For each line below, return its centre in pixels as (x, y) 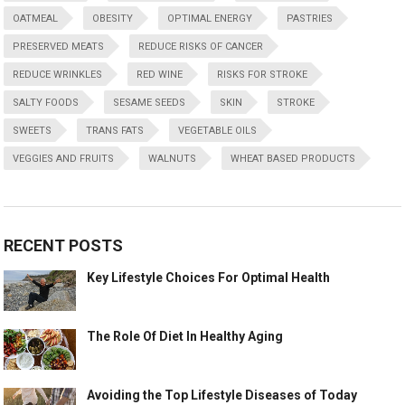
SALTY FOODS (46, 103)
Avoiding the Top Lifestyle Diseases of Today (222, 395)
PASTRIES (310, 19)
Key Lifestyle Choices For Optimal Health (209, 278)
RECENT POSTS (64, 246)
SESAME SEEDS (150, 103)
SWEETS (33, 131)
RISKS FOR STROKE (263, 75)
